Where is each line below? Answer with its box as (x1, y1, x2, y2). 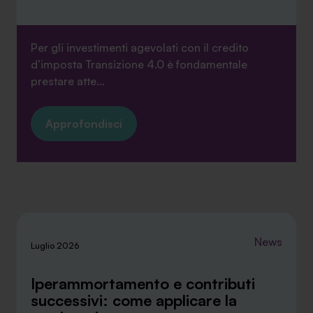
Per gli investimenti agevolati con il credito (31, 41, 249, 54)
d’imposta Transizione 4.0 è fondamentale (31, 57, 247, 71)
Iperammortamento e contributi (31, 274, 255, 293)
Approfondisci (45, 117, 122, 131)
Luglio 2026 (31, 240, 79, 251)
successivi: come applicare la (31, 291, 237, 310)
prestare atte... (31, 74, 105, 88)
